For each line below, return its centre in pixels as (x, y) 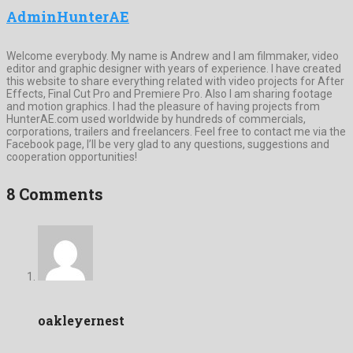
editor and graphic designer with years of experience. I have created (174, 68)
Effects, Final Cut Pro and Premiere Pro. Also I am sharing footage (169, 93)
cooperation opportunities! (72, 156)
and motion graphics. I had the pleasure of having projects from (163, 106)
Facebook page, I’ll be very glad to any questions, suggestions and (168, 144)
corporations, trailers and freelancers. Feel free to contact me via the (176, 131)
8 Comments (55, 194)
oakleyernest (81, 321)
